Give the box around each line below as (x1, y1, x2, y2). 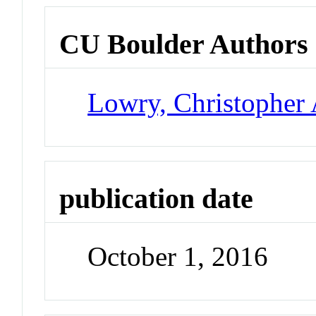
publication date (59, 182, 254, 214)
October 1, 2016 (87, 241, 269, 272)
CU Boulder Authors (59, 28, 309, 61)
